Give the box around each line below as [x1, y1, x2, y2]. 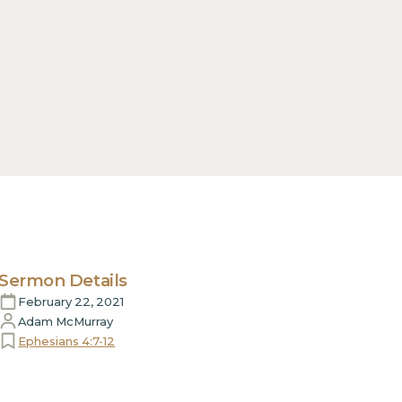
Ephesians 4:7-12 [18, 333, 116, 348]
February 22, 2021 [18, 293, 125, 309]
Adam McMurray [18, 313, 114, 328]
